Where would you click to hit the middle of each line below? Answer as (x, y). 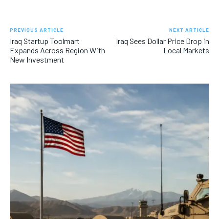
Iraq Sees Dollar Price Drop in (162, 41)
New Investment (37, 59)
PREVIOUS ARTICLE (37, 30)
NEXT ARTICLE (189, 30)
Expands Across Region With (57, 50)
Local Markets (186, 50)
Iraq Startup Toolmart (45, 41)
